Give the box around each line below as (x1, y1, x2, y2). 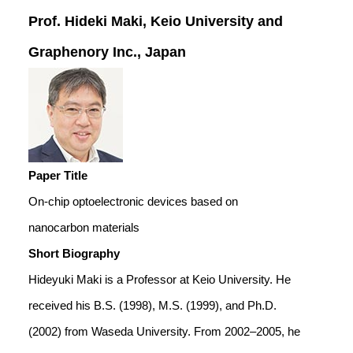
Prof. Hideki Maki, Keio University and (28, 13, 283, 29)
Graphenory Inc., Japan (28, 44, 186, 60)
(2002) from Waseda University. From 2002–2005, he (28, 325, 300, 338)
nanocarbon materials (28, 221, 139, 234)
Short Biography (28, 247, 120, 260)
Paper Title (28, 169, 87, 182)
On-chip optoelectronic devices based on (28, 195, 238, 208)
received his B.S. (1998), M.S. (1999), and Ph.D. (28, 299, 277, 312)
